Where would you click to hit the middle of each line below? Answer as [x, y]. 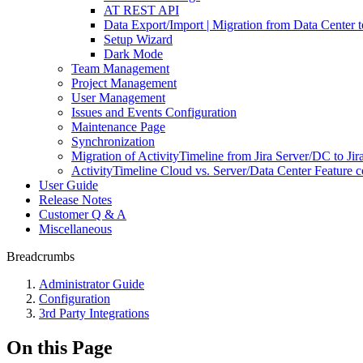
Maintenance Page [118, 127]
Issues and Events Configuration [154, 112]
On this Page [60, 347]
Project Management [124, 83]
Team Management [120, 68]
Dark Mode [133, 54]
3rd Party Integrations [94, 313]
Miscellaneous [75, 229]
